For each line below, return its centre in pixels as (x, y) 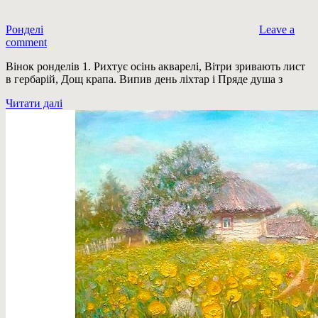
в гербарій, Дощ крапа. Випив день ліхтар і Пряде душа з (144, 79)
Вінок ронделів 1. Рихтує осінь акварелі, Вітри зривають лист (155, 67)
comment (26, 43)
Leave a (277, 30)
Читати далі (34, 104)
